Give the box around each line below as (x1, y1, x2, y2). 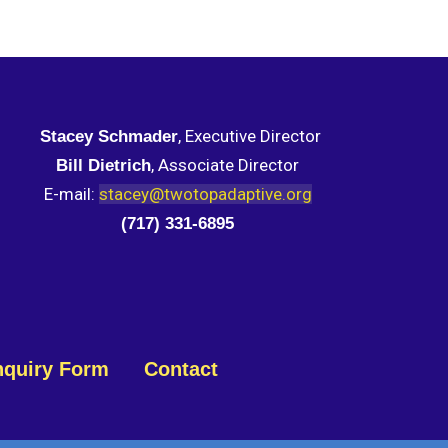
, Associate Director (151, 155, 300, 175)
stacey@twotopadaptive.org (98, 184, 312, 204)
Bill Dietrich (56, 156, 152, 175)
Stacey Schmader (39, 127, 178, 146)
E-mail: (43, 184, 99, 204)
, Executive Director (177, 126, 321, 146)
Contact (144, 358, 219, 380)
